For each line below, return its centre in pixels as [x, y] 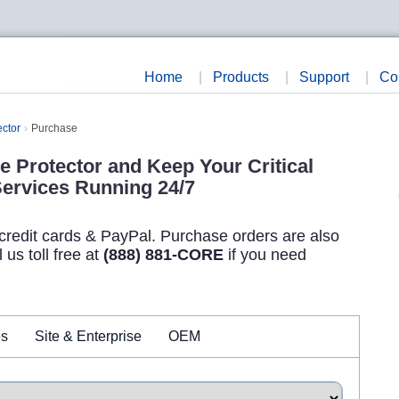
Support [324, 77]
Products [241, 77]
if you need [265, 255]
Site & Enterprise [88, 336]
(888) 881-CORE [163, 255]
